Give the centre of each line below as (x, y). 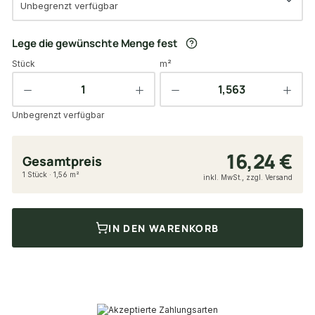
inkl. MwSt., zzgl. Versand (248, 178)
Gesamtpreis (62, 161)
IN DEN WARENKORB (164, 228)
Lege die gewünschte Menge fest (95, 43)
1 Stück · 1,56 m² (51, 174)
